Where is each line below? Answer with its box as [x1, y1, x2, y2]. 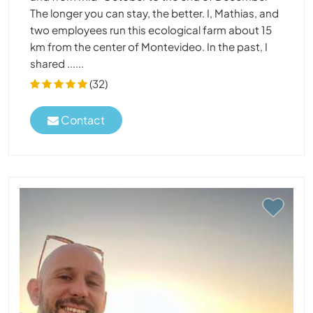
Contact [59, 112, 105, 128]
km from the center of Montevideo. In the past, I [30, 39, 268, 53]
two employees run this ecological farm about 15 [30, 22, 272, 36]
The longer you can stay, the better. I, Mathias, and [30, 6, 279, 20]
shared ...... [30, 56, 84, 70]
